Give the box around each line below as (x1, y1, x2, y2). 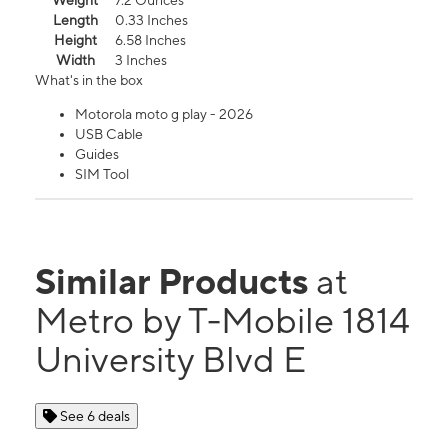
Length (52, 12, 98, 29)
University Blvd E (35, 338, 306, 381)
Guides (75, 146, 119, 163)
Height (53, 32, 97, 49)
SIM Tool (75, 166, 129, 183)
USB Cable (75, 126, 143, 143)
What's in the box (35, 72, 143, 89)
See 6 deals (60, 408, 130, 425)
